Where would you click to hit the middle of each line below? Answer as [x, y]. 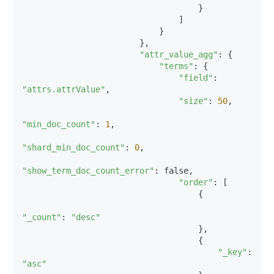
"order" [196, 182]
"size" [193, 101]
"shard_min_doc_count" [73, 147]
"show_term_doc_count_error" [88, 171]
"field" [196, 78]
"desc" [86, 217]
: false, [174, 171]
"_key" [232, 252]
